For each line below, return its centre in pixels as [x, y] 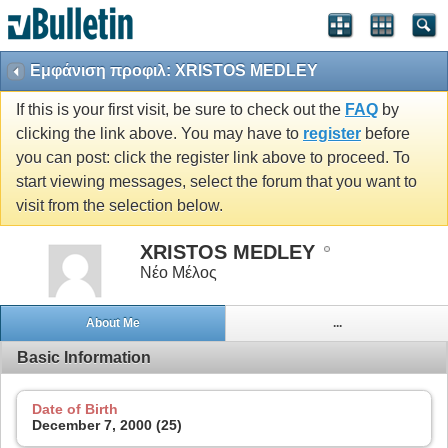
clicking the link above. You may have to [159, 134]
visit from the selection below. [119, 206]
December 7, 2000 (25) [107, 424]
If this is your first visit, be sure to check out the [180, 110]
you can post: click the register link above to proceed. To [213, 158]
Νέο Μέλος [178, 272]
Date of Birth [75, 408]
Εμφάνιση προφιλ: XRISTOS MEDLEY [174, 70]
